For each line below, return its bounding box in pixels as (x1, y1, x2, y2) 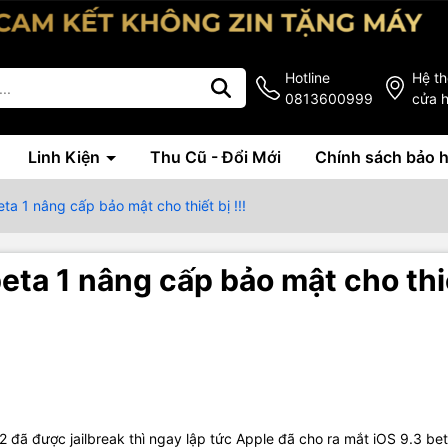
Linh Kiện (28, 147, 104, 168)
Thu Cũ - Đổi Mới (150, 147, 281, 168)
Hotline (285, 69, 330, 87)
